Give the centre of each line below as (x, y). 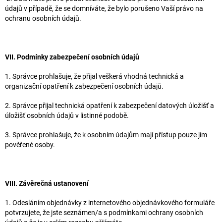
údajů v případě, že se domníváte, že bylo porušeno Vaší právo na (104, 8)
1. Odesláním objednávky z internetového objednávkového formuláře (110, 202)
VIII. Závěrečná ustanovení (47, 183)
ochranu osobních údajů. (43, 18)
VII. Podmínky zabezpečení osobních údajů (72, 57)
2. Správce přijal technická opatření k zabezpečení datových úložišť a (110, 105)
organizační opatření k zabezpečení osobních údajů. (84, 86)
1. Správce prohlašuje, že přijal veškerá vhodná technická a (94, 76)
